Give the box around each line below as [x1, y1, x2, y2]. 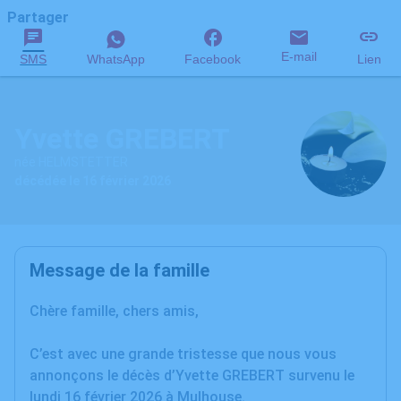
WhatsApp [86, 52, 145, 66]
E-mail [281, 49, 318, 64]
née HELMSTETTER [14, 154, 128, 169]
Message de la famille [30, 260, 209, 281]
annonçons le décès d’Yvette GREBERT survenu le [30, 367, 354, 384]
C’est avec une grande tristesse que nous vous [30, 346, 337, 363]
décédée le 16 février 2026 [14, 173, 171, 188]
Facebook [184, 52, 242, 66]
